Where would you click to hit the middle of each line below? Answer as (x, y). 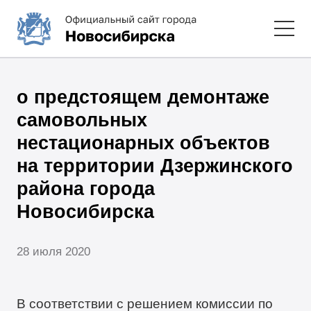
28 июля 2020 (54, 251)
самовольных (82, 120)
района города (86, 188)
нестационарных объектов (144, 143)
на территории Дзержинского (155, 166)
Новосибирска (86, 211)
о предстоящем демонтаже (143, 97)
